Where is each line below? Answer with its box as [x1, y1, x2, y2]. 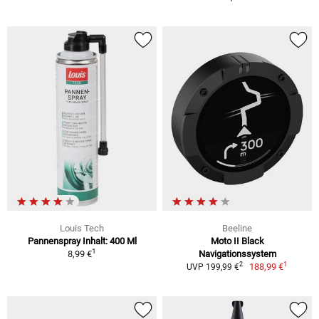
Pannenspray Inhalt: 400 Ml [27, 235, 137, 246]
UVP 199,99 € [186, 261, 239, 272]
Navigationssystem [198, 248, 276, 259]
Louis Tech [60, 222, 104, 234]
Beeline [222, 222, 252, 234]
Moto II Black [210, 235, 264, 246]
